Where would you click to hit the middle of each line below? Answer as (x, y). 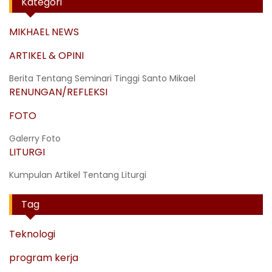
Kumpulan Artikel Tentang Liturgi (78, 175)
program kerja (44, 257)
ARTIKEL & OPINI (46, 55)
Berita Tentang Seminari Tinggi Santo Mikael (102, 78)
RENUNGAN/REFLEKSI (58, 92)
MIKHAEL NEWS (44, 32)
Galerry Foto (35, 138)
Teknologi (32, 234)
